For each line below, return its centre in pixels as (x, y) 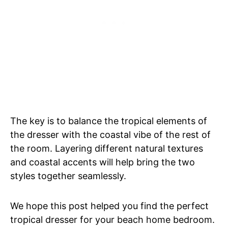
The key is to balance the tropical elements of (109, 121)
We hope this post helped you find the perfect (109, 206)
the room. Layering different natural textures (107, 149)
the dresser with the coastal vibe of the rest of (110, 135)
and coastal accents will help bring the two (103, 162)
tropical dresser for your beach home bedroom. (114, 220)
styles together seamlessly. (68, 176)
